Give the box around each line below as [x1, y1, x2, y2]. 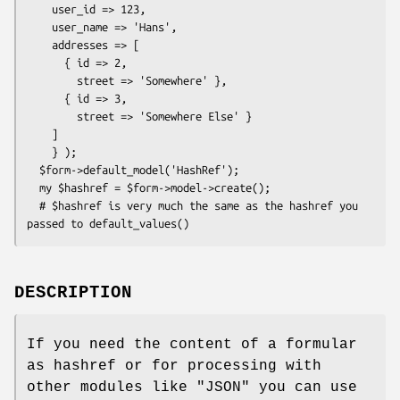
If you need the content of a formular [27, 337, 357, 354]
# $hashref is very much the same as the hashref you [27, 198, 39, 212]
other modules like [27, 379, 196, 396]
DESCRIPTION [14, 283, 132, 304]
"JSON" [196, 379, 250, 396]
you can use [250, 379, 357, 396]
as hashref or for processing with [27, 358, 321, 375]
